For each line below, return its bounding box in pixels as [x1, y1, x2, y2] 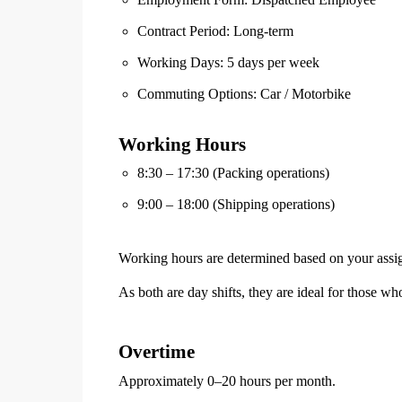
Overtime [118, 341, 195, 363]
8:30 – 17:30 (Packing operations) [136, 165, 329, 181]
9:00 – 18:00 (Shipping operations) [136, 197, 335, 213]
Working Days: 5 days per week [136, 55, 319, 71]
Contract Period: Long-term [136, 23, 293, 39]
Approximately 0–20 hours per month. [118, 373, 336, 389]
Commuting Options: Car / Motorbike [136, 86, 351, 102]
